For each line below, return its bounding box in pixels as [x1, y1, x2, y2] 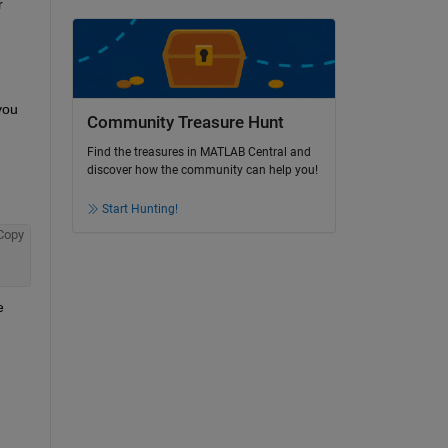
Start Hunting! [101, 202, 178, 217]
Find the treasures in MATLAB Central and [86, 145, 311, 160]
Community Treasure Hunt [86, 112, 284, 132]
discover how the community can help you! [86, 163, 318, 178]
